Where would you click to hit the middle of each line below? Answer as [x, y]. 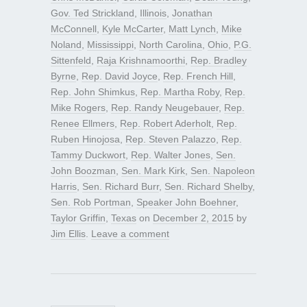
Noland [66, 44]
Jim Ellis [68, 233]
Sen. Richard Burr [121, 186]
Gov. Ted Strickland [93, 13]
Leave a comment [130, 233]
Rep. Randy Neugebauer [165, 107]
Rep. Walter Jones [171, 155]
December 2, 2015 [193, 218]
